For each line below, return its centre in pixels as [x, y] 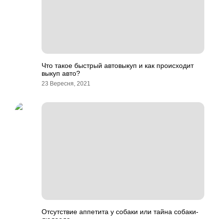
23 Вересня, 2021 [66, 84]
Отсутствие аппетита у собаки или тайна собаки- [120, 212]
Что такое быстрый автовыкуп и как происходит [118, 66]
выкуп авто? [61, 73]
